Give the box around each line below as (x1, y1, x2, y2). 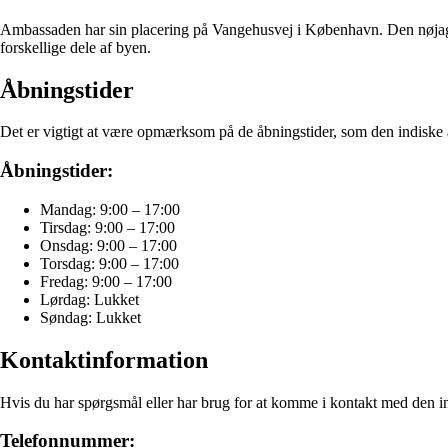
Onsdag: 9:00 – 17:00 (40, 236, 177, 254)
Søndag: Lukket (40, 308, 141, 326)
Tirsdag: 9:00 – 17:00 (40, 218, 175, 236)
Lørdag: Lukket (40, 290, 139, 308)
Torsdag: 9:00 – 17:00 (40, 254, 179, 272)
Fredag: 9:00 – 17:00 (40, 272, 172, 290)
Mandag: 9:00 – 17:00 (40, 200, 180, 218)
